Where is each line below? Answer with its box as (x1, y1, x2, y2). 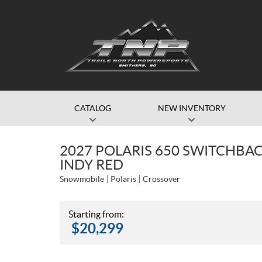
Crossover (143, 174, 180, 184)
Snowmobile (60, 174, 104, 184)
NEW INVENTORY (157, 104, 226, 113)
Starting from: (68, 209, 124, 219)
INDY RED (60, 157, 123, 173)
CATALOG (74, 104, 111, 113)
